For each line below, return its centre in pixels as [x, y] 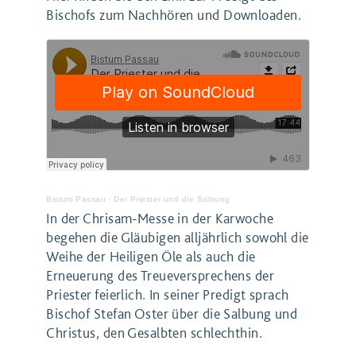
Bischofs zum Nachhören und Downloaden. [174, 15]
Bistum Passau [76, 199]
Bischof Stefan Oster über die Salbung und [172, 314]
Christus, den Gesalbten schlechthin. [155, 333]
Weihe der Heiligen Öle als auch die [151, 257]
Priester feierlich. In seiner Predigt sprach [168, 295]
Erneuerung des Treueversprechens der [161, 276]
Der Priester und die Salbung [172, 199]
